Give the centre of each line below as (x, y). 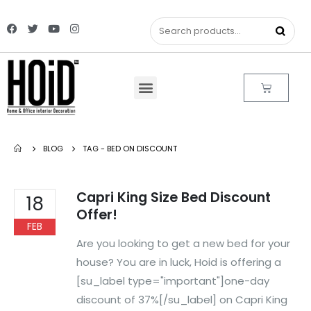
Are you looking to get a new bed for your (183, 243)
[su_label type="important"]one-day (173, 280)
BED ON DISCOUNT (142, 149)
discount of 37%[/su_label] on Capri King (182, 299)
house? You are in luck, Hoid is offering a (179, 262)
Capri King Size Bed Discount (174, 197)
